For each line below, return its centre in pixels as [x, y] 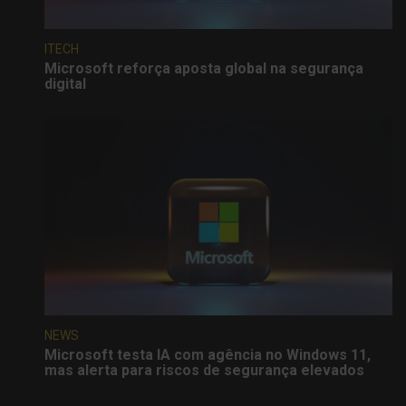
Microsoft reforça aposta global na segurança [204, 68]
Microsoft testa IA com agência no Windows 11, [208, 354]
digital [65, 83]
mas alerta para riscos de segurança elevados [204, 370]
